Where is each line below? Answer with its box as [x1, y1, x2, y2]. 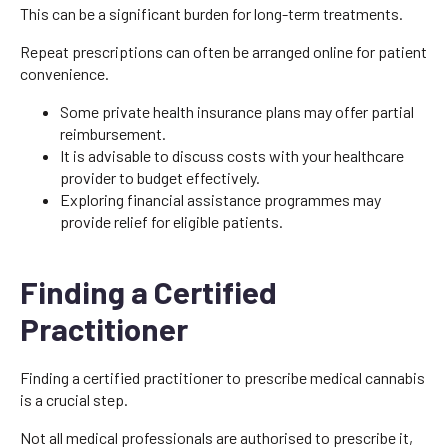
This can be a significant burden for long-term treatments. [20, 3, 403, 23]
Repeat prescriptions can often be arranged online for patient [20, 41, 427, 61]
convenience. [20, 63, 109, 83]
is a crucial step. [20, 389, 128, 409]
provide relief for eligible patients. [60, 211, 283, 231]
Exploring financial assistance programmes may [60, 189, 381, 209]
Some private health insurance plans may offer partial [60, 101, 414, 121]
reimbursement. [60, 123, 166, 143]
